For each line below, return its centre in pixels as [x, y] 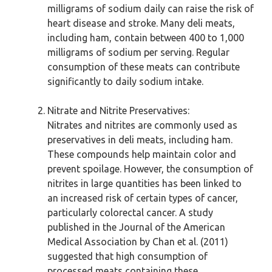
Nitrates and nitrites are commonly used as [142, 125]
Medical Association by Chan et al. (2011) [138, 242]
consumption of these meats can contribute [144, 67]
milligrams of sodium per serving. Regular [138, 52]
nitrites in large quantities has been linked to [144, 183]
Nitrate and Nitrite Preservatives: [118, 110]
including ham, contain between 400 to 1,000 [146, 38]
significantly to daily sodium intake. [125, 81]
